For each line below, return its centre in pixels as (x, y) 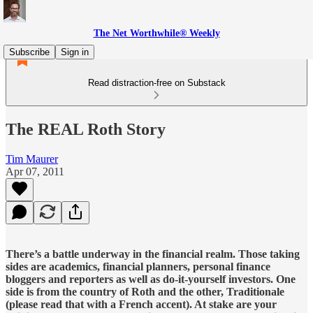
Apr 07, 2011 (35, 171)
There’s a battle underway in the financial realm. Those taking (153, 254)
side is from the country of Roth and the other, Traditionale (145, 291)
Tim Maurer (32, 159)
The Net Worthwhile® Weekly (156, 33)
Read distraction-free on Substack (156, 83)
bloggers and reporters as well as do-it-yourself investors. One (151, 279)
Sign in (75, 52)
